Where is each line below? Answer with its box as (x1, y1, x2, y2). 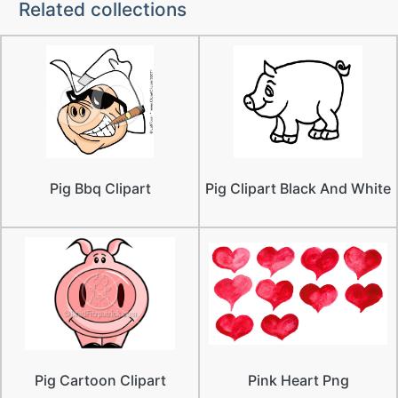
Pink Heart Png (247, 371, 349, 390)
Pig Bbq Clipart (49, 179, 151, 197)
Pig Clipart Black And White (205, 179, 391, 197)
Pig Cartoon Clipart (34, 371, 166, 390)
